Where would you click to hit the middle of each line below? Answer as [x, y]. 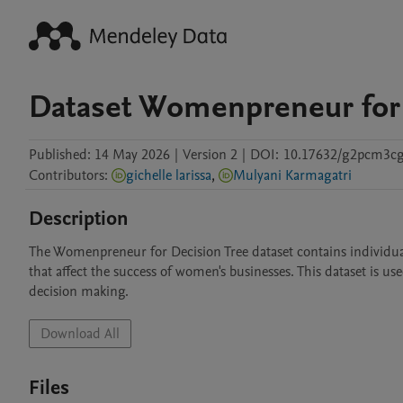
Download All [80, 334]
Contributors [67, 175]
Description [79, 219]
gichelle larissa [169, 175]
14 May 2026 [132, 155]
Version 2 [210, 155]
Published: [60, 155]
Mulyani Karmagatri [292, 175]
